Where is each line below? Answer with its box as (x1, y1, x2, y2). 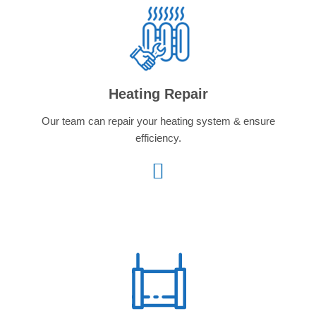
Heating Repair (108, 85, 208, 102)
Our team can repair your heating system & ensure (41, 114, 275, 127)
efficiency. (135, 131, 181, 144)
